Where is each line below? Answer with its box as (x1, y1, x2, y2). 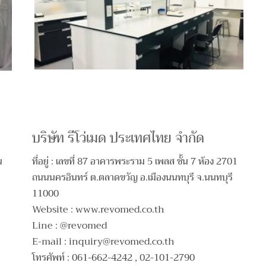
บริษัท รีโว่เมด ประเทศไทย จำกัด (32, 126, 205, 150)
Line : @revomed (32, 217, 107, 235)
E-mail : (32, 233, 69, 251)
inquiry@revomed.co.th (69, 233, 175, 251)
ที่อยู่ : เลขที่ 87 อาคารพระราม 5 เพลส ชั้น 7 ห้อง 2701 (32, 153, 238, 170)
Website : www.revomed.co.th (32, 201, 165, 218)
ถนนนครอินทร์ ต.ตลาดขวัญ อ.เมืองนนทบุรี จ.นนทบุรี (32, 169, 233, 186)
